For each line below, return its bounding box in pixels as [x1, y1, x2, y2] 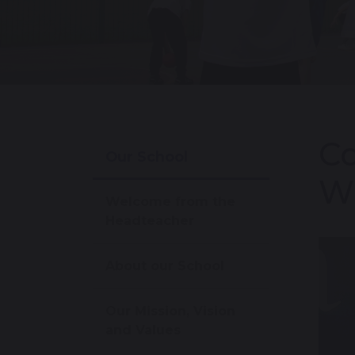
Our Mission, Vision [105, 303, 235, 319]
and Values [105, 323, 181, 338]
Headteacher [105, 213, 194, 229]
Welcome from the [105, 194, 235, 210]
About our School [105, 258, 224, 274]
